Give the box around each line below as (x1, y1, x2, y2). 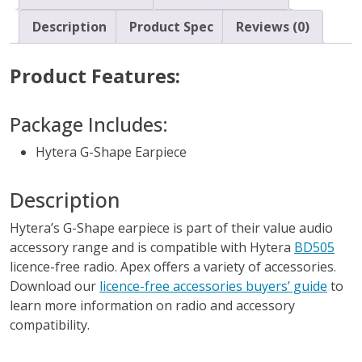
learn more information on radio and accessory (10, 297, 295, 315)
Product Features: (10, 63, 180, 90)
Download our (10, 277, 99, 296)
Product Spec (129, 18, 213, 36)
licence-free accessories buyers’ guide (99, 277, 327, 296)
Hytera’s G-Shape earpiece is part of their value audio (10, 219, 333, 238)
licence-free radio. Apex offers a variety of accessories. (10, 258, 336, 276)
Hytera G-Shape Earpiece (36, 143, 187, 162)
